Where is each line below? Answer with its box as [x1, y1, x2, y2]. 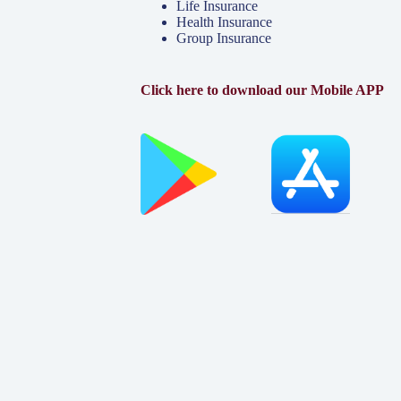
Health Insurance [175, 13, 272, 30]
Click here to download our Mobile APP [140, 81, 384, 98]
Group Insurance [175, 30, 271, 46]
